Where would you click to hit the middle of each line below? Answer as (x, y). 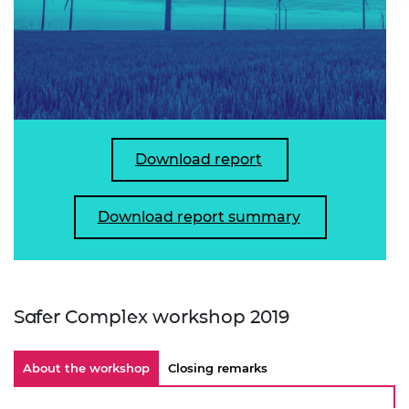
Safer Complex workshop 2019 (152, 316)
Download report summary (199, 216)
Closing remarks (218, 367)
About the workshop (86, 367)
